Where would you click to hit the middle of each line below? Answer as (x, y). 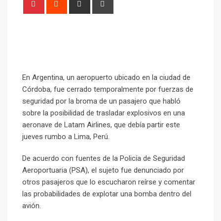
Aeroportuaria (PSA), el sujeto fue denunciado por (103, 170)
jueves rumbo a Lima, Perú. (66, 137)
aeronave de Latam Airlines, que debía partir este (101, 125)
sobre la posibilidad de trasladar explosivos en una (104, 113)
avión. (32, 206)
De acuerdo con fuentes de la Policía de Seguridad (104, 158)
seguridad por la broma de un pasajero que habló (101, 101)
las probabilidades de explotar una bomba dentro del (107, 194)
